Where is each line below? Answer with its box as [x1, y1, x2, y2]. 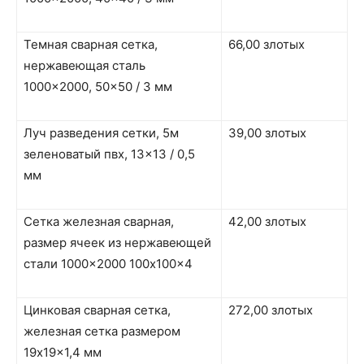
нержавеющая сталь [24, 57, 145, 73]
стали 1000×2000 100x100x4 [24, 255, 193, 271]
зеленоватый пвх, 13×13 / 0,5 [24, 145, 195, 162]
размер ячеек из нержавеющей [24, 234, 211, 250]
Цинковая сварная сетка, [24, 301, 171, 318]
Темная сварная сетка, [24, 36, 158, 52]
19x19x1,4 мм [24, 344, 102, 360]
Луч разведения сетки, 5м [24, 124, 179, 141]
